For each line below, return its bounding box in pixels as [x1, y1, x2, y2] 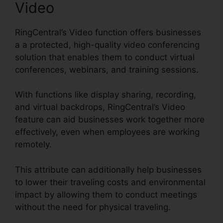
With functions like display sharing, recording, [15, 90, 196, 100]
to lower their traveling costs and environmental [15, 177, 206, 187]
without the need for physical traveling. [15, 202, 171, 212]
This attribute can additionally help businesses [15, 164, 202, 175]
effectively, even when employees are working [15, 127, 200, 137]
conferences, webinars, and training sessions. [15, 64, 199, 75]
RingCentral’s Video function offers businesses [15, 27, 201, 37]
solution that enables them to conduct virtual [15, 52, 195, 62]
